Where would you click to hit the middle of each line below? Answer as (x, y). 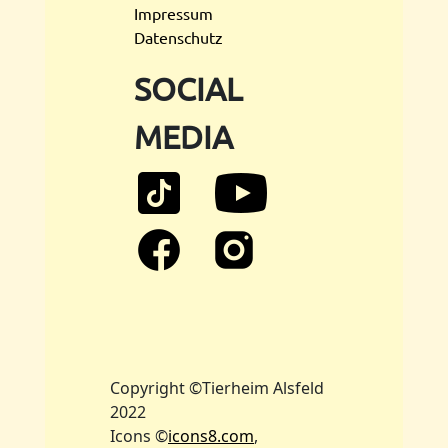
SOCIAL (188, 88)
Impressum (173, 13)
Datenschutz (178, 37)
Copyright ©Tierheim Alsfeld (217, 388)
